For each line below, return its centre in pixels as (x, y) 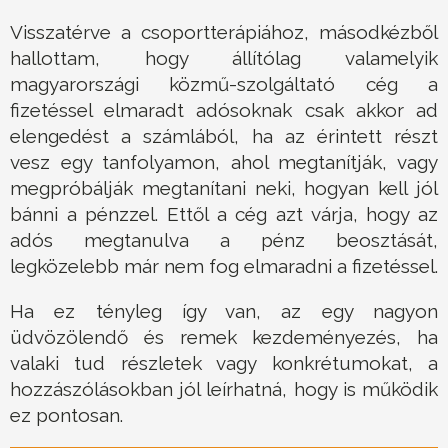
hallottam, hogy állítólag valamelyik (224, 58)
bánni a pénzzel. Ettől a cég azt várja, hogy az (224, 214)
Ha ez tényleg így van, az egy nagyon (224, 311)
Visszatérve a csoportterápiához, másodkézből (224, 32)
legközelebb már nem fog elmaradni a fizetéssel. (224, 266)
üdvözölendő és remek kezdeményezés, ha (224, 337)
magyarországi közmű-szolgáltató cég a (224, 84)
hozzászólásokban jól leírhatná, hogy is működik (224, 389)
